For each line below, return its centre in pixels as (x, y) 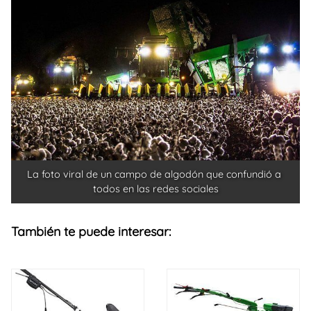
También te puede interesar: (91, 232)
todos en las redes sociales (155, 189)
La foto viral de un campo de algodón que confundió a (154, 175)
